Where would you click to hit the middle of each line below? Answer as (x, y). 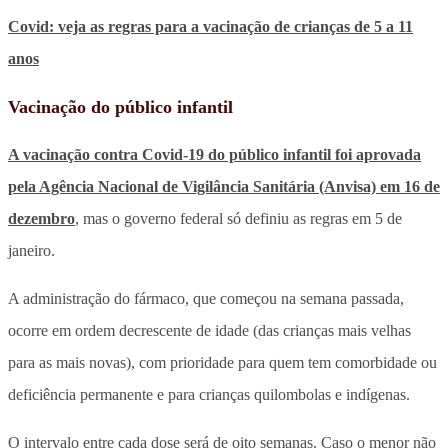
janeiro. (31, 250)
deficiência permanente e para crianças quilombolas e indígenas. (209, 394)
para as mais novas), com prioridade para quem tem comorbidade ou (222, 362)
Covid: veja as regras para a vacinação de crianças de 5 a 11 (210, 26)
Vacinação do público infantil (120, 106)
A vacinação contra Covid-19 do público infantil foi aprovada (214, 154)
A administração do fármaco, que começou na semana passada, (206, 298)
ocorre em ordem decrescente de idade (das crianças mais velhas (209, 330)
